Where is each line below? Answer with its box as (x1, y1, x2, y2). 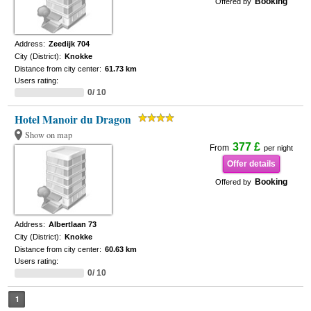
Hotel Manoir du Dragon (15, 112, 132, 127)
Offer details (226, 159, 276, 169)
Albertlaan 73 (49, 220, 97, 228)
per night (263, 144, 293, 152)
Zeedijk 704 (49, 40, 90, 48)
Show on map (25, 129, 73, 141)
